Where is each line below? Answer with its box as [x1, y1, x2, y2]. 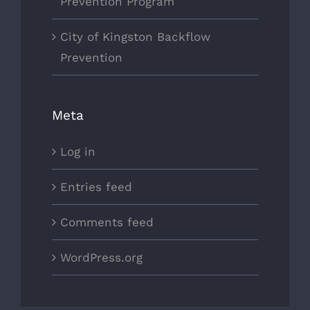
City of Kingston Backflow [60, 30, 210, 44]
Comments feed [60, 215, 154, 229]
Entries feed [60, 179, 132, 194]
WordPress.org [60, 250, 143, 264]
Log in [60, 144, 95, 158]
